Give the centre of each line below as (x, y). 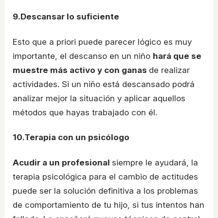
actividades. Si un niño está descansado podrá (104, 84)
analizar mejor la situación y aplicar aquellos (99, 98)
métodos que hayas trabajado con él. (85, 112)
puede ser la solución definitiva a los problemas (105, 191)
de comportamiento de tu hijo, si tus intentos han (109, 205)
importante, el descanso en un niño (83, 56)
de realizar (169, 70)
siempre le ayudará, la (155, 163)
